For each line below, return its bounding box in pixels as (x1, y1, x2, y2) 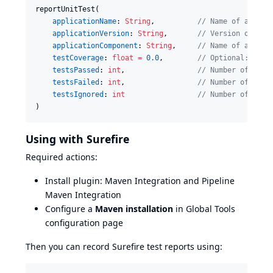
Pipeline (202, 175, 235, 187)
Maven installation (95, 203, 173, 215)
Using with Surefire (26, 131, 129, 146)
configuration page (45, 217, 123, 229)
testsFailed (52, 77, 99, 87)
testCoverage (52, 53, 104, 62)
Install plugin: (45, 175, 105, 187)
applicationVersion (52, 29, 129, 38)
